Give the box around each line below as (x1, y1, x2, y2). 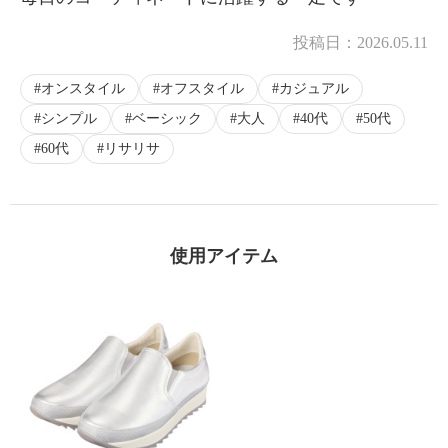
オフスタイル (160, 81, 244, 97)
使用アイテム (170, 246, 278, 267)
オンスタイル (41, 81, 125, 97)
